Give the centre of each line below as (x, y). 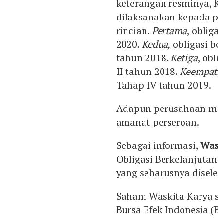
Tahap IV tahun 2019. (163, 85)
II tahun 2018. (148, 72)
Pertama (169, 31)
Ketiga (184, 58)
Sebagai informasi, (158, 145)
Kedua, (156, 44)
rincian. (134, 31)
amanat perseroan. (157, 122)
